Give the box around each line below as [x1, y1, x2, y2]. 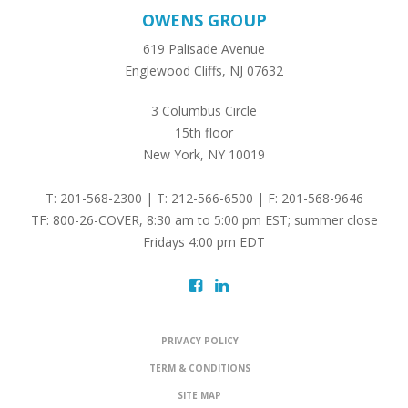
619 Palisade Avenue [143, 39, 265, 57]
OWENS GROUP [141, 8, 267, 31]
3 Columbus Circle [151, 101, 257, 119]
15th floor [175, 123, 233, 141]
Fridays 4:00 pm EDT [143, 232, 265, 250]
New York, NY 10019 [143, 145, 265, 163]
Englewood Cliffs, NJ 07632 [125, 61, 283, 79]
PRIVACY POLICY [160, 333, 239, 347]
